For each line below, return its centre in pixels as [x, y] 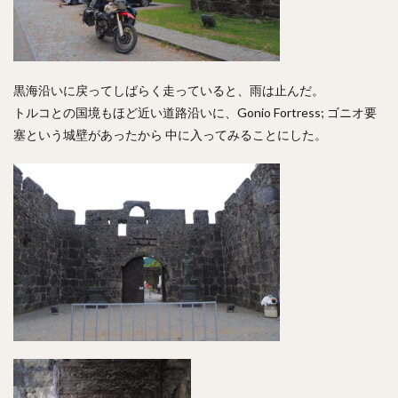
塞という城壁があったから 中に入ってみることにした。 [170, 135]
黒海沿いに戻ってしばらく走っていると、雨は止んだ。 [169, 90]
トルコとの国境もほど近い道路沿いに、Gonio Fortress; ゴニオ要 [195, 112]
